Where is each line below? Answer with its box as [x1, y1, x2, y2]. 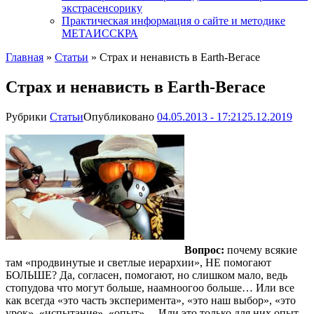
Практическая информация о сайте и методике [62, 15, 285, 27]
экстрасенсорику [62, 2, 142, 14]
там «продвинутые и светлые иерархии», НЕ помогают [6, 256, 271, 268]
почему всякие [226, 243, 297, 256]
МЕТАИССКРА [62, 27, 138, 39]
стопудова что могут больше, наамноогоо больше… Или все [6, 281, 294, 294]
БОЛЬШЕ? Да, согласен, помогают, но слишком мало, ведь [6, 268, 287, 281]
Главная [6, 51, 43, 63]
